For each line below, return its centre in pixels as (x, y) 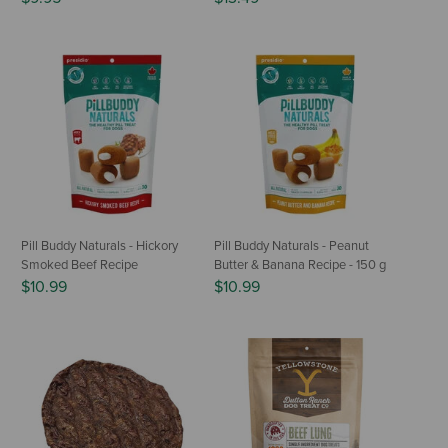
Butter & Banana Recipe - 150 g (300, 264)
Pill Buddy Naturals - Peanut (291, 245)
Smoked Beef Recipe (79, 264)
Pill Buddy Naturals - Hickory (99, 245)
